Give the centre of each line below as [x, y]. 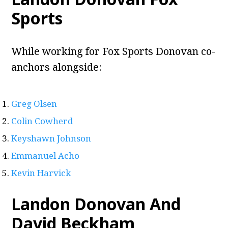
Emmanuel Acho [46, 156]
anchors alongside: [57, 67]
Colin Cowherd [42, 121]
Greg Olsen [34, 104]
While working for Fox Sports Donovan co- [113, 51]
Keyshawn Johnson [51, 138]
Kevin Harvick [41, 173]
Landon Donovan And [96, 204]
